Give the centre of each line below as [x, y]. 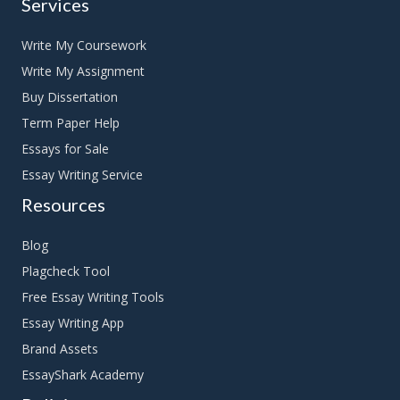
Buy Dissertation [70, 97]
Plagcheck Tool [66, 271]
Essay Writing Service [82, 175]
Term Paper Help [71, 123]
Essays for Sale [65, 149]
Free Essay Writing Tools [93, 297]
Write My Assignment [83, 71]
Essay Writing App [73, 323]
